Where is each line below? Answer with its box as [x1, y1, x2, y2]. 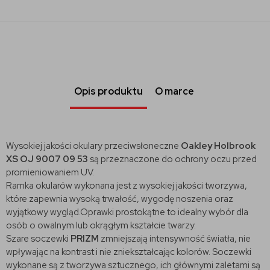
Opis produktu [74, 84, 143, 98]
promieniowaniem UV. [6, 166, 94, 178]
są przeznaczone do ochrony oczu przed [88, 152, 257, 165]
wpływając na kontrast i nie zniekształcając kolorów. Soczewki [6, 245, 251, 258]
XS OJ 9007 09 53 [6, 152, 88, 165]
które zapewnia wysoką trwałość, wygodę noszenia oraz [6, 192, 233, 205]
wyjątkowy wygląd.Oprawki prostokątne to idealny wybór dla [6, 206, 248, 218]
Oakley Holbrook [181, 139, 256, 152]
